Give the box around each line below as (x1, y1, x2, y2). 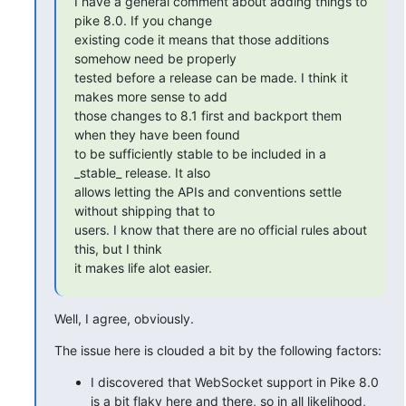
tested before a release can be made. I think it (73, 69, 348, 85)
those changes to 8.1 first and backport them (73, 107, 342, 123)
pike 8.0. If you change (73, 12, 212, 28)
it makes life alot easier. (73, 259, 212, 275)
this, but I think (73, 240, 162, 256)
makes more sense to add (73, 88, 227, 104)
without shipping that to (73, 202, 215, 218)
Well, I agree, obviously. (53, 310, 194, 326)
